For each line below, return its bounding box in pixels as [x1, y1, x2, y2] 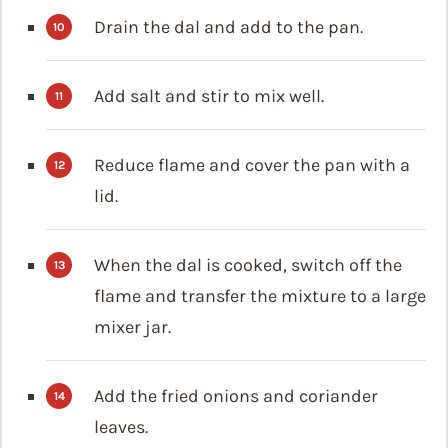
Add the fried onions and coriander [94, 385, 378, 408]
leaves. [94, 416, 148, 439]
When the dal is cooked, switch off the [94, 254, 402, 277]
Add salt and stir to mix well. [94, 85, 324, 108]
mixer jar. [94, 316, 171, 339]
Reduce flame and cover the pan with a [94, 154, 410, 177]
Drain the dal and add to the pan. [94, 16, 363, 39]
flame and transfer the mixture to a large [94, 285, 426, 308]
